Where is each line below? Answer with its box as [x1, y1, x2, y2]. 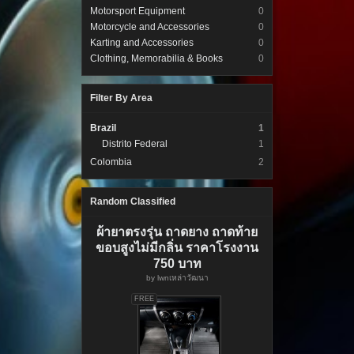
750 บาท [153, 257, 201, 270]
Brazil [90, 122, 116, 134]
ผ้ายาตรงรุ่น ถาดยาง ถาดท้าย [96, 225, 258, 239]
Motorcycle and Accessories [90, 21, 209, 32]
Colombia [90, 156, 132, 168]
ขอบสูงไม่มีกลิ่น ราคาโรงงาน [96, 241, 258, 254]
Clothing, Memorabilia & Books [90, 53, 223, 64]
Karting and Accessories [90, 37, 194, 48]
